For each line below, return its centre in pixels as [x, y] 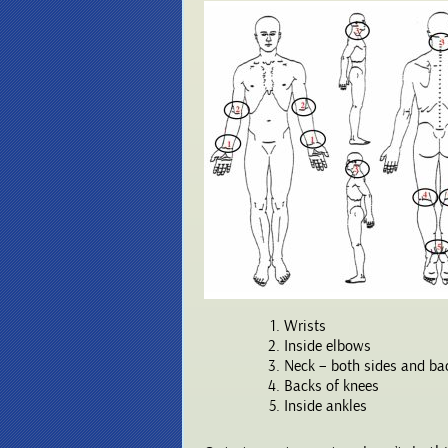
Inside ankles [325, 406]
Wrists [305, 326]
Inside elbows [327, 346]
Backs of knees [331, 386]
